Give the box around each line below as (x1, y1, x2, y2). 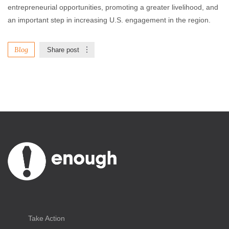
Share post (47, 46, 79, 54)
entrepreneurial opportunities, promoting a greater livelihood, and (8, 3, 218, 11)
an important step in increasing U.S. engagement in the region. (8, 16, 211, 24)
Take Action (28, 214, 65, 222)
